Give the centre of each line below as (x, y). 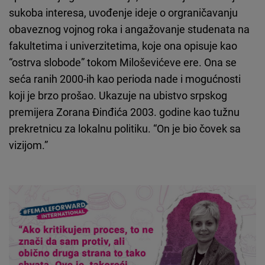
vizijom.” (28, 145)
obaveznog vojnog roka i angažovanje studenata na (129, 29)
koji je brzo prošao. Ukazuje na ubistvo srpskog (118, 95)
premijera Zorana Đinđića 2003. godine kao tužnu (124, 112)
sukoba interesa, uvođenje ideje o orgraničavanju (123, 12)
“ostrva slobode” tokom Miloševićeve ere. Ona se (123, 62)
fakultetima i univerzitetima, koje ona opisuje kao (123, 45)
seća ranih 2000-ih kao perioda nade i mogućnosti (125, 78)
